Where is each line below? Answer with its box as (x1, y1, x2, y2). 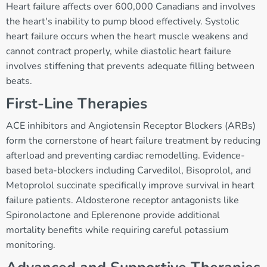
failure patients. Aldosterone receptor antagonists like (6, 194, 239, 207)
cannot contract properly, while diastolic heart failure (6, 45, 231, 58)
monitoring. (6, 238, 55, 252)
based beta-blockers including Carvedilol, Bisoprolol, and (6, 164, 251, 178)
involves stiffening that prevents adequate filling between (6, 60, 254, 73)
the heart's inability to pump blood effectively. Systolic (6, 15, 239, 29)
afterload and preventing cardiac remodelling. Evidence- (6, 149, 245, 163)
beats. (6, 74, 32, 88)
